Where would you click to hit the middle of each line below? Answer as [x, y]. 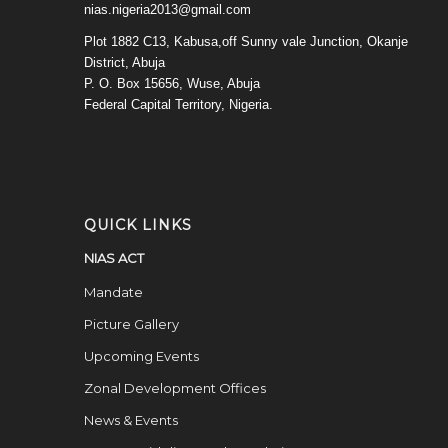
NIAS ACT [113, 258]
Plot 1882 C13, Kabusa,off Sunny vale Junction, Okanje [245, 41]
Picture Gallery [131, 324]
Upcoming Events [141, 356]
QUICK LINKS [137, 225]
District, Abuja [124, 62]
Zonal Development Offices [174, 388]
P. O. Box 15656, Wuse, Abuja [171, 83]
